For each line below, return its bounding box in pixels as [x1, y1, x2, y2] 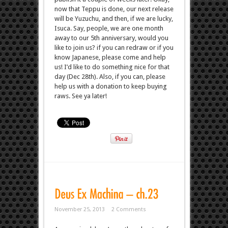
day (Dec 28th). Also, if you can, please [54, 73, 165, 81]
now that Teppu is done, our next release [54, 5, 174, 13]
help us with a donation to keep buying [54, 82, 167, 91]
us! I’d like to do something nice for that [54, 63, 169, 71]
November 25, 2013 [54, 206, 105, 213]
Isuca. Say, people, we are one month [54, 24, 163, 33]
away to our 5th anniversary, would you [54, 34, 168, 42]
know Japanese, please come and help [54, 53, 166, 62]
